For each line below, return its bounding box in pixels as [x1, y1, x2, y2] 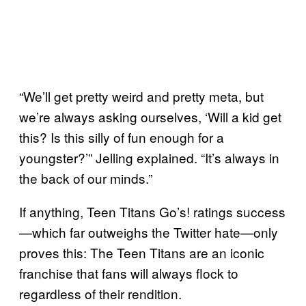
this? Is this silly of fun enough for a [19, 127, 224, 146]
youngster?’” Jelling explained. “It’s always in [19, 148, 279, 167]
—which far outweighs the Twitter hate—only [19, 222, 278, 241]
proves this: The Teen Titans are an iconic [19, 242, 264, 262]
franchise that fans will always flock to [19, 263, 238, 282]
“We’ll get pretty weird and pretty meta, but [19, 86, 264, 105]
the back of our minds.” [19, 168, 152, 187]
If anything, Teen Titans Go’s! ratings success [19, 201, 286, 221]
